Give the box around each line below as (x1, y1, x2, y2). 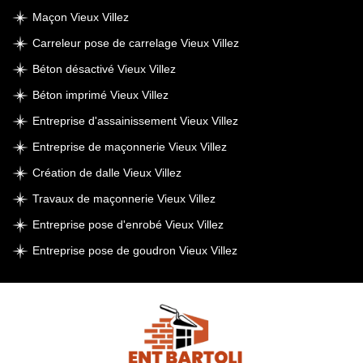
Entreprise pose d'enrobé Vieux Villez (32, 218, 224, 231)
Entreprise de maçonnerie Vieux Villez (32, 140, 227, 153)
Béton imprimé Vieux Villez (32, 88, 169, 101)
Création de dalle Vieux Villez (32, 166, 181, 179)
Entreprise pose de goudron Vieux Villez (32, 244, 237, 257)
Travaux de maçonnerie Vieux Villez (32, 192, 216, 205)
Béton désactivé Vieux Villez (32, 62, 176, 75)
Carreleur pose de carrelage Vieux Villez (32, 36, 239, 49)
